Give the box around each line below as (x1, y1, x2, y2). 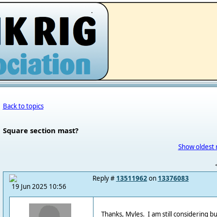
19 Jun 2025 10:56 (11, 182, 66, 191)
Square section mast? (2, 125, 78, 135)
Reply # (92, 174, 116, 183)
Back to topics (2, 102, 44, 110)
